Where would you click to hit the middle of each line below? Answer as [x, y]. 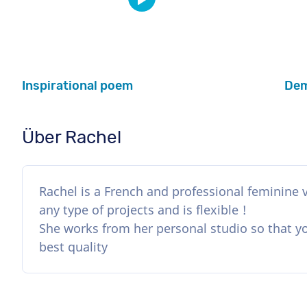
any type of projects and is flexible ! [143, 209]
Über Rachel [72, 137]
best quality [73, 246]
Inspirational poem [77, 85]
